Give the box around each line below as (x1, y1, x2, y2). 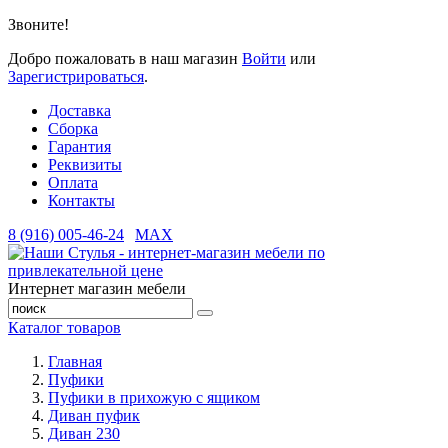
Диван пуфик (48, 407, 140, 424)
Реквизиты (48, 156, 122, 173)
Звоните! (8, 16, 69, 33)
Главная (48, 353, 102, 370)
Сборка (48, 120, 98, 137)
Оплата (48, 174, 98, 191)
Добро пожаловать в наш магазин (8, 50, 242, 67)
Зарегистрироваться (8, 68, 144, 85)
